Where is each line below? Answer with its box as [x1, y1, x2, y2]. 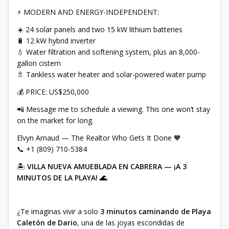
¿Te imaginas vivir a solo [17, 207, 100, 216]
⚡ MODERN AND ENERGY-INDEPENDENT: [17, 7, 159, 17]
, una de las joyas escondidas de [77, 218, 185, 227]
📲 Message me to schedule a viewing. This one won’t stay [17, 104, 210, 114]
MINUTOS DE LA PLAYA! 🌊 [17, 173, 107, 182]
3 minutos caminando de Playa [100, 207, 211, 216]
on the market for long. [17, 116, 94, 125]
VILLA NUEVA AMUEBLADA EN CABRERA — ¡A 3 [27, 162, 187, 171]
